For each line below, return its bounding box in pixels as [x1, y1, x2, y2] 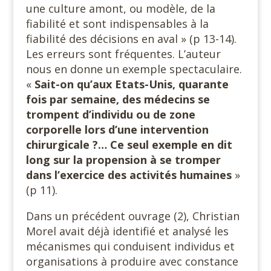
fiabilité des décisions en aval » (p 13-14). [25, 31, 237, 46]
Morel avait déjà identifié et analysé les [25, 224, 229, 238]
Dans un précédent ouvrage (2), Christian [25, 209, 240, 223]
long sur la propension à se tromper [25, 152, 221, 167]
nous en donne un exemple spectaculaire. [25, 62, 242, 76]
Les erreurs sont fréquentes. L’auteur [25, 47, 221, 61]
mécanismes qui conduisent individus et [25, 239, 235, 253]
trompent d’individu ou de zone [25, 107, 195, 122]
